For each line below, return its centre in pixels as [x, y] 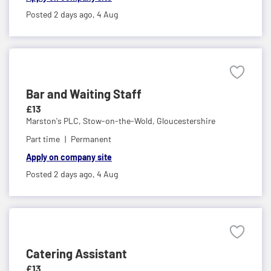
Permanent [91, 139]
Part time [43, 139]
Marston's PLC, [54, 120]
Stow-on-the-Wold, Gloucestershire [149, 120]
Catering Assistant [77, 253]
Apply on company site [69, 157]
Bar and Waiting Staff [84, 93]
